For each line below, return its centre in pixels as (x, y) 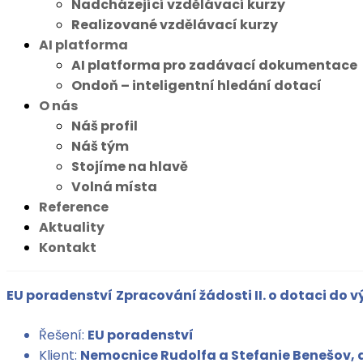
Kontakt (68, 248)
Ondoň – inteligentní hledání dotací (196, 85)
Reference (74, 207)
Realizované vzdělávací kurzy (175, 25)
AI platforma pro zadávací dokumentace (214, 65)
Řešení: (63, 335)
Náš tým (100, 146)
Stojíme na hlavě (130, 167)
